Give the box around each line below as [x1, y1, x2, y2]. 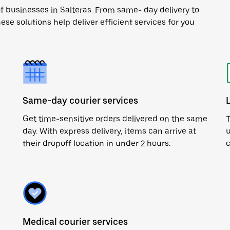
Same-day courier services [23, 95, 138, 106]
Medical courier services [23, 216, 128, 227]
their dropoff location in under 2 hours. [23, 139, 170, 148]
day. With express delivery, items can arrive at [23, 126, 196, 136]
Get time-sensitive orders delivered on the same [23, 114, 207, 124]
